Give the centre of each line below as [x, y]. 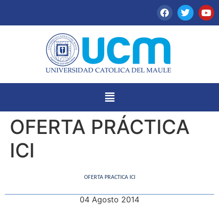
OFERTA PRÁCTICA [100, 127]
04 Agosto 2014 [109, 200]
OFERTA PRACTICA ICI [109, 177]
